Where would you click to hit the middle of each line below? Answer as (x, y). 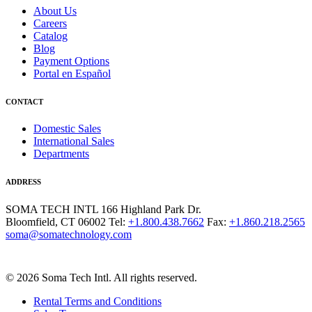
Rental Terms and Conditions (97, 302)
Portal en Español (72, 73)
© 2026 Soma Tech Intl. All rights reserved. (101, 278)
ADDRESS (23, 182)
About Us (55, 10)
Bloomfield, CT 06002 (56, 222)
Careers (50, 23)
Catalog (50, 36)
